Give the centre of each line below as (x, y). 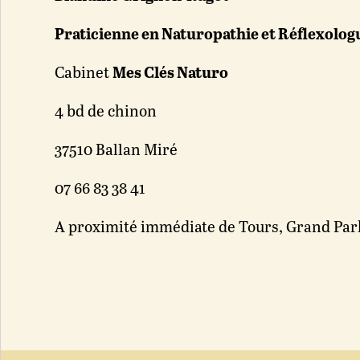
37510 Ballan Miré (117, 151)
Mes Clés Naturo (171, 74)
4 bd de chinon (106, 112)
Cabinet (84, 74)
